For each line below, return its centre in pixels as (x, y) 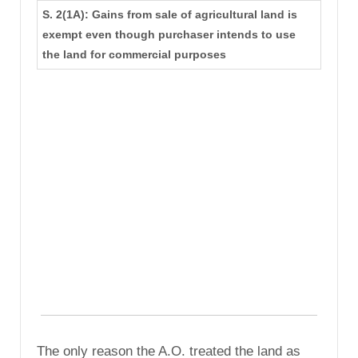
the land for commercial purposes (134, 55)
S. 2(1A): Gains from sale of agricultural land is (169, 15)
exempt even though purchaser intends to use (169, 35)
